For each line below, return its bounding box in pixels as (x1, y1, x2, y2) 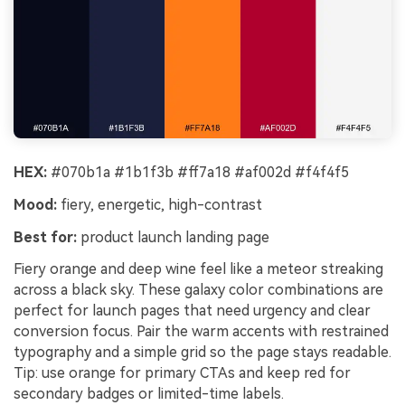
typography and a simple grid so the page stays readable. (14, 344, 391, 362)
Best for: (14, 228, 77, 246)
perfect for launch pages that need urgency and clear (14, 302, 371, 320)
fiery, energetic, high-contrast (57, 195, 262, 213)
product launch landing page (77, 228, 269, 246)
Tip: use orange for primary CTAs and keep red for (14, 364, 351, 382)
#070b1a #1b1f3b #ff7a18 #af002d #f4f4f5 (47, 164, 349, 182)
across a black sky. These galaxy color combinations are (14, 281, 383, 299)
